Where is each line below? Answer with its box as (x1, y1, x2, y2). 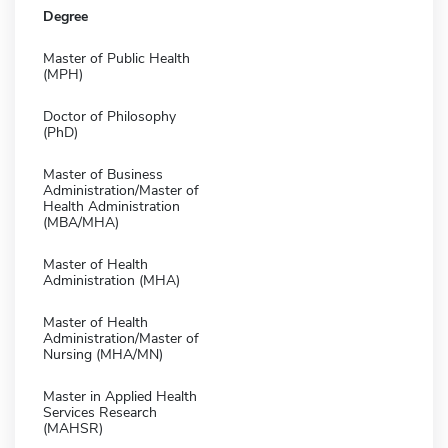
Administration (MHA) (43, 270, 180, 290)
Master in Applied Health (43, 386, 197, 406)
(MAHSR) (43, 418, 103, 438)
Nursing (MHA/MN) (43, 344, 163, 364)
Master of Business (43, 164, 163, 184)
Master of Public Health (43, 48, 190, 68)
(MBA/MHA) (43, 212, 119, 232)
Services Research (43, 402, 157, 422)
